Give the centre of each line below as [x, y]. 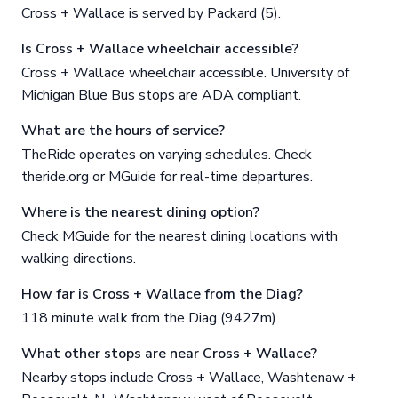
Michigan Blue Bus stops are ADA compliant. [161, 96]
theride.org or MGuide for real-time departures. [167, 177]
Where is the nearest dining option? [140, 213]
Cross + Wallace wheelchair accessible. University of [185, 73]
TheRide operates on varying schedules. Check [167, 155]
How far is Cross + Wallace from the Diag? [162, 295]
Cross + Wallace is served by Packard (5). [151, 14]
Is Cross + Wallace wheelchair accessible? [160, 49]
